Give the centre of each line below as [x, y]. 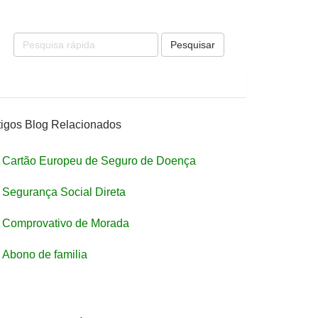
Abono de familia [45, 254]
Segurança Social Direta [64, 192]
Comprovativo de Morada [66, 223]
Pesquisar [193, 45]
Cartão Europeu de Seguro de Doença [99, 161]
